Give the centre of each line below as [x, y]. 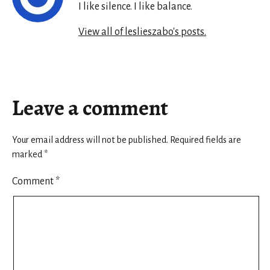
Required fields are [206, 140]
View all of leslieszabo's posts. [142, 32]
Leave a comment [90, 107]
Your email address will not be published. [90, 140]
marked [28, 154]
